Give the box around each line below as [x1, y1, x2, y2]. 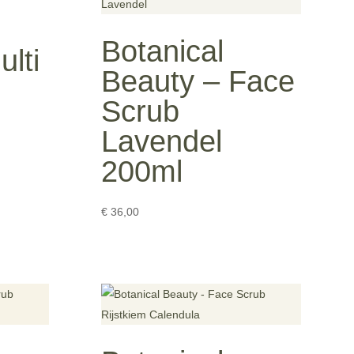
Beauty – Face [101, 64, 296, 98]
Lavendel [101, 124, 223, 158]
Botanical [101, 34, 224, 68]
